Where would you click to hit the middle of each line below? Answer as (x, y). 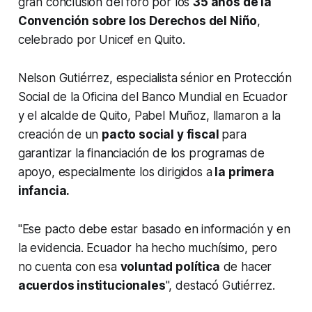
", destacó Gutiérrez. (220, 286)
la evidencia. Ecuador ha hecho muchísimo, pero (147, 248)
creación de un (60, 135)
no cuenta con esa (69, 267)
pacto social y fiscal (162, 135)
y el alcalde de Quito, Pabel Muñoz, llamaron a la (149, 116)
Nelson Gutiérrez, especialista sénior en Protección (155, 78)
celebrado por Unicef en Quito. (101, 40)
